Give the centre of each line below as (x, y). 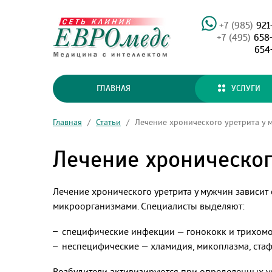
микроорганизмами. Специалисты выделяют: (149, 206)
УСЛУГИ (246, 89)
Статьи (108, 122)
